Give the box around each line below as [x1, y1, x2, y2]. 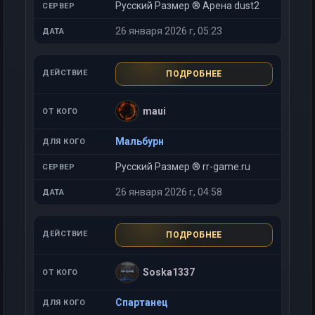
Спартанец [115, 297, 168, 308]
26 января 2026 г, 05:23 [115, 25, 222, 37]
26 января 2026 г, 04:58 [115, 186, 222, 198]
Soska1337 [143, 266, 195, 278]
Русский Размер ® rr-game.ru [115, 161, 250, 172]
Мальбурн [115, 136, 164, 147]
